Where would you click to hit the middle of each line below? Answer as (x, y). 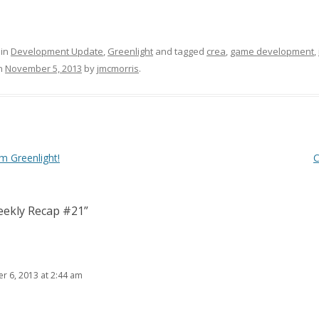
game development (272, 51)
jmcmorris (118, 68)
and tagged (180, 51)
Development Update (57, 51)
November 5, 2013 (43, 68)
